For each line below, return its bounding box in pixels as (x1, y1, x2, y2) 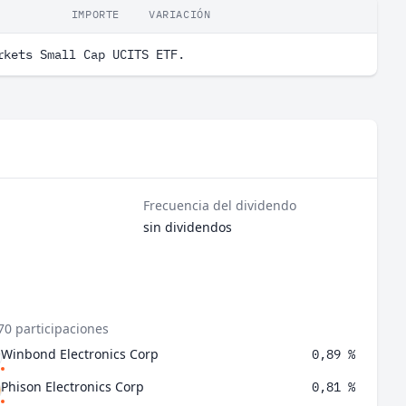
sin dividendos (143, 218, 233, 236)
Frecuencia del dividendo (143, 197, 297, 214)
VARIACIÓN (149, 7, 211, 21)
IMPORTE (71, 7, 120, 21)
